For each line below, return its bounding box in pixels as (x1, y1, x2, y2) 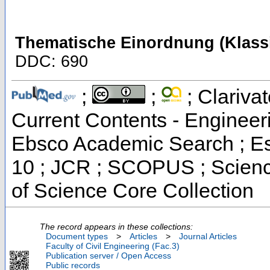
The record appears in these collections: (40, 222, 193, 232)
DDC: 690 (15, 52, 88, 71)
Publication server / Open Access (46, 251, 171, 261)
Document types (46, 231, 108, 242)
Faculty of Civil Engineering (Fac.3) (46, 241, 180, 251)
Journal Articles (179, 231, 237, 242)
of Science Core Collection (11, 179, 254, 202)
